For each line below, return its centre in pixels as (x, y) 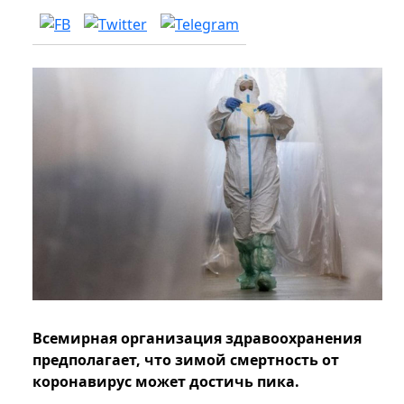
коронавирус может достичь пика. (166, 382)
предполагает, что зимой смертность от (186, 360)
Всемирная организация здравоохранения (197, 339)
